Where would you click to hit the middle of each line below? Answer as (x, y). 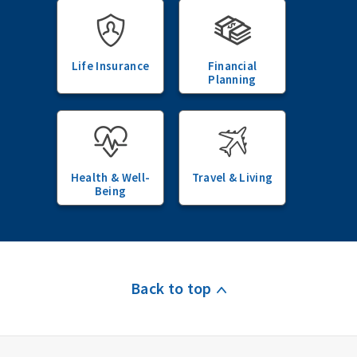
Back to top (171, 288)
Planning (232, 79)
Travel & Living (232, 177)
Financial (232, 66)
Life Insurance (110, 66)
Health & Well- (110, 177)
